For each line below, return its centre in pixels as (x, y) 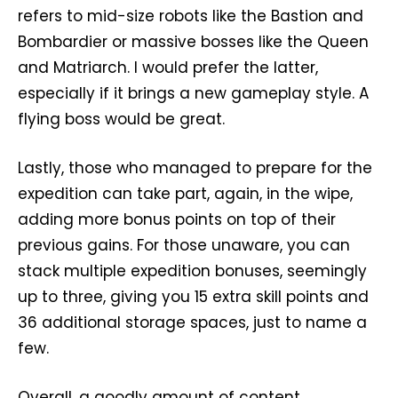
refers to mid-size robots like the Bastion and (191, 16)
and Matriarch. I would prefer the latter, (168, 67)
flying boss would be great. (121, 119)
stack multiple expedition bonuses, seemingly (192, 271)
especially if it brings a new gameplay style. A (193, 93)
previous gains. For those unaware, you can (184, 245)
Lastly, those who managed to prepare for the (195, 167)
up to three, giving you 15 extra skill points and (193, 296)
